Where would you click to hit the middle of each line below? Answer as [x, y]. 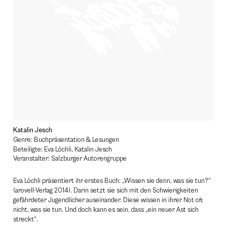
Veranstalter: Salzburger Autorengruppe [70, 159]
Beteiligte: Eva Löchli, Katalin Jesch [63, 150]
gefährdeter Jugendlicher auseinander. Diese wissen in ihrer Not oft [108, 200]
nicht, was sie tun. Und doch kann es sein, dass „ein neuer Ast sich [106, 210]
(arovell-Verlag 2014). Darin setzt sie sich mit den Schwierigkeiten [106, 191]
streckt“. [26, 220]
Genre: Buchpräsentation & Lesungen [66, 140]
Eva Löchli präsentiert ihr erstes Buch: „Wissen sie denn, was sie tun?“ [112, 181]
